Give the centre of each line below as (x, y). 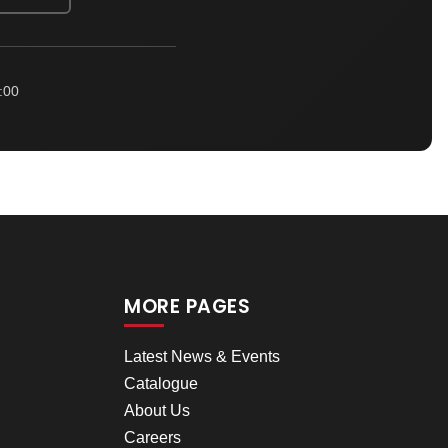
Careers (152, 437)
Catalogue (161, 383)
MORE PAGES (187, 306)
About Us (157, 410)
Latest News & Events (202, 356)
